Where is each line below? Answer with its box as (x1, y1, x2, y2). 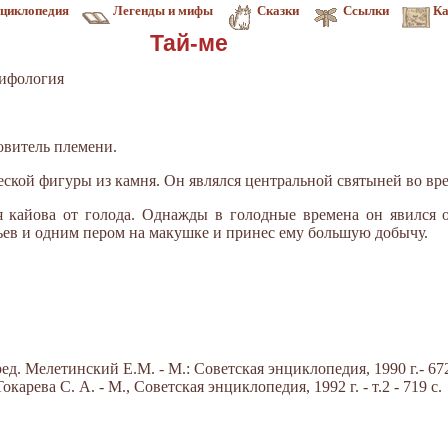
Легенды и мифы (113, 3, 213, 18)
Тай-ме (149, 30, 228, 56)
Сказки (257, 3, 299, 18)
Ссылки (343, 3, 389, 18)
